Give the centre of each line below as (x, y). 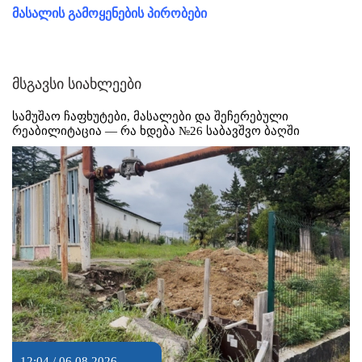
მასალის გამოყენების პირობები (109, 13)
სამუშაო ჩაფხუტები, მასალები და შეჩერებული (150, 116)
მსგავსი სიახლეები (77, 84)
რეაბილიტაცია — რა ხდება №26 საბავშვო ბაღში (156, 130)
